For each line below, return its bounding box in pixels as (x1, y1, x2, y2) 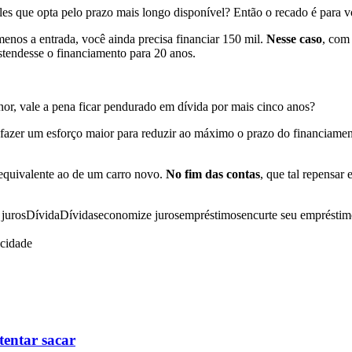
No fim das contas (166, 167, 260, 181)
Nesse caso (266, 31, 322, 46)
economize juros (98, 207, 179, 222)
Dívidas (60, 207, 98, 222)
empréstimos (179, 207, 241, 222)
